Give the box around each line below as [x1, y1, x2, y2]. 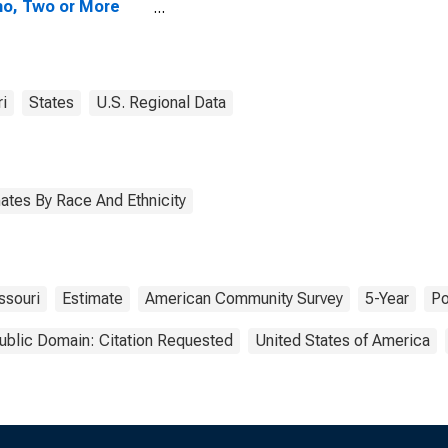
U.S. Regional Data [96, 93, 226, 112]
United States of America [255, 331, 430, 350]
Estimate [62, 289, 123, 308]
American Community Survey [145, 289, 343, 308]
